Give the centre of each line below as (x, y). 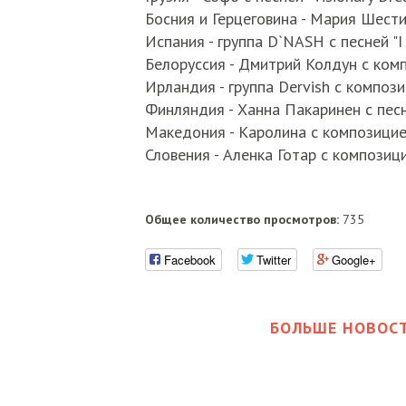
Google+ (353, 259)
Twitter (273, 259)
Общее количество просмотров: (242, 219)
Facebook (189, 259)
